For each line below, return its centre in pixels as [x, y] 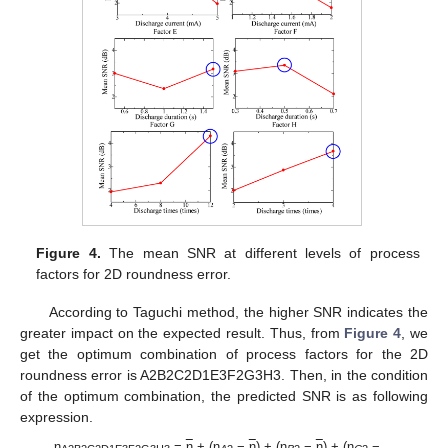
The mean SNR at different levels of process [260, 253]
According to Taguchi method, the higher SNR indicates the [238, 312]
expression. [56, 417]
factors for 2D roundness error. [134, 274]
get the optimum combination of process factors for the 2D [224, 354]
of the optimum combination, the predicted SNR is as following [224, 396]
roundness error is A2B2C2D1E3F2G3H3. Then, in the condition [224, 375]
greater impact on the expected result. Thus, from [182, 333]
